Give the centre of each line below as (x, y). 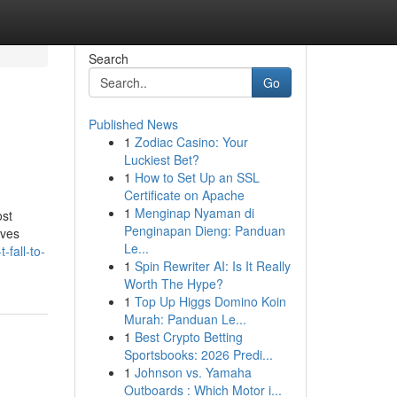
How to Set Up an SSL (197, 177)
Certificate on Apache (184, 195)
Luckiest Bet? (161, 160)
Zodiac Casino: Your (191, 142)
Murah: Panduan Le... (185, 319)
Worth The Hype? (173, 284)
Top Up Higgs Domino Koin (210, 301)
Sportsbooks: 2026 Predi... (198, 354)
